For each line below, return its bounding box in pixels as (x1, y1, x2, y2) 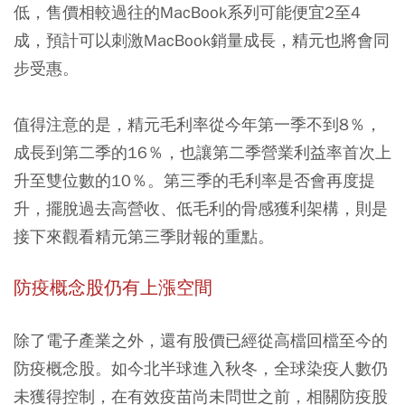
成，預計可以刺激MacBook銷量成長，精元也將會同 (14, 29, 390, 51)
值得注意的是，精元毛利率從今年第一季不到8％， (14, 113, 381, 135)
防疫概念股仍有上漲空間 (14, 276, 212, 299)
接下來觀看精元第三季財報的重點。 (14, 225, 274, 247)
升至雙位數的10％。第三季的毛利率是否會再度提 (14, 169, 375, 191)
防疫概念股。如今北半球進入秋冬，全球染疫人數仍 (14, 357, 388, 379)
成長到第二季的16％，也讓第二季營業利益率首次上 (14, 141, 391, 163)
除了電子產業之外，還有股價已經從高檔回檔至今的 (14, 329, 388, 351)
